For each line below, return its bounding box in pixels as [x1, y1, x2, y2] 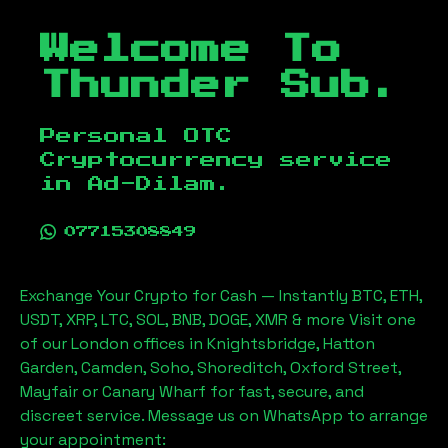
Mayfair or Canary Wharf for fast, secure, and [20, 381, 364, 402]
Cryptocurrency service [40, 152, 392, 168]
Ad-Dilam [88, 176, 216, 192]
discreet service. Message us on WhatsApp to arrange [20, 405, 428, 426]
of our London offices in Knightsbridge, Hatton [20, 333, 375, 354]
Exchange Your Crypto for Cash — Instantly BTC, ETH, [20, 285, 422, 306]
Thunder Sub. [40, 71, 401, 101]
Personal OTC [40, 128, 232, 144]
